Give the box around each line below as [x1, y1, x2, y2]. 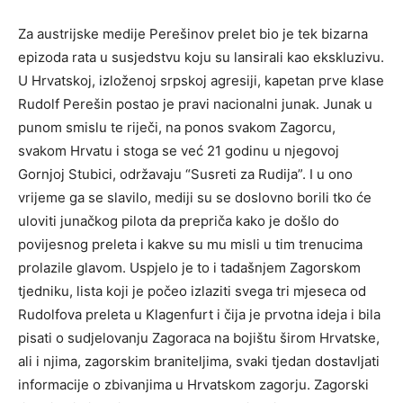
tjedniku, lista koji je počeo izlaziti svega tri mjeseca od [18, 282, 366, 300]
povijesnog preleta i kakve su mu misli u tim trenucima [18, 235, 363, 253]
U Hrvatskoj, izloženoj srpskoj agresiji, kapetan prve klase [18, 71, 384, 89]
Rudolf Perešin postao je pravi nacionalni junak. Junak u [18, 94, 372, 112]
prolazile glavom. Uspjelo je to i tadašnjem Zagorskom [18, 258, 361, 276]
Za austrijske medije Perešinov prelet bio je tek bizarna [18, 24, 368, 42]
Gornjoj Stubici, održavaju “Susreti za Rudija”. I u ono [18, 165, 353, 183]
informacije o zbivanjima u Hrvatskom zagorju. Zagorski [18, 375, 369, 393]
